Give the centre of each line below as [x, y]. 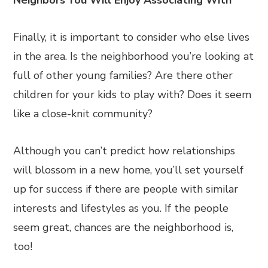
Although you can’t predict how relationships [124, 151]
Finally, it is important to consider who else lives [132, 37]
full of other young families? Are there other [123, 75]
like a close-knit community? [83, 114]
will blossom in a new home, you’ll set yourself [129, 170]
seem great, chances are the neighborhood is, [124, 227]
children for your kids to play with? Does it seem [133, 95]
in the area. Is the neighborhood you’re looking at [134, 56]
